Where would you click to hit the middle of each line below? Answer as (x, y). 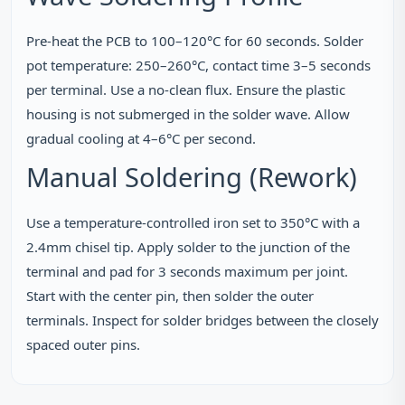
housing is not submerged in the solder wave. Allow (188, 114)
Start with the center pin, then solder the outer (170, 296)
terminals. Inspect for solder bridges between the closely (202, 320)
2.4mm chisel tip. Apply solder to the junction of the (188, 247)
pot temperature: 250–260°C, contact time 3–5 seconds (198, 65)
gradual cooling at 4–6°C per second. (141, 138)
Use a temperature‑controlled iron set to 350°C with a (193, 222)
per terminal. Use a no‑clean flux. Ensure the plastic (186, 89)
